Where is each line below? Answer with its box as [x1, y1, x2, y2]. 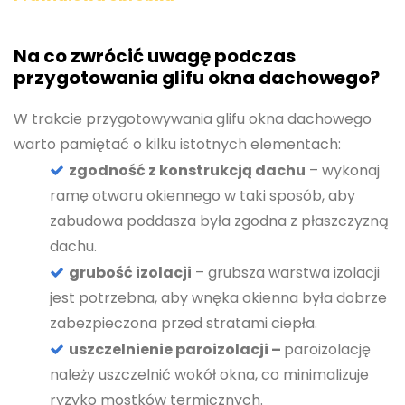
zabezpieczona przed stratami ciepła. [50, 313, 317, 334]
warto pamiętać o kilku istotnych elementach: [14, 134, 341, 155]
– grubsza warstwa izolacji [192, 262, 380, 283]
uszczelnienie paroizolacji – [69, 339, 284, 360]
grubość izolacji [69, 262, 192, 283]
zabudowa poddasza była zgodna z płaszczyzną [50, 211, 389, 231]
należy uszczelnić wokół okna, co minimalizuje [50, 364, 369, 385]
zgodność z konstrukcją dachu [69, 160, 306, 181]
